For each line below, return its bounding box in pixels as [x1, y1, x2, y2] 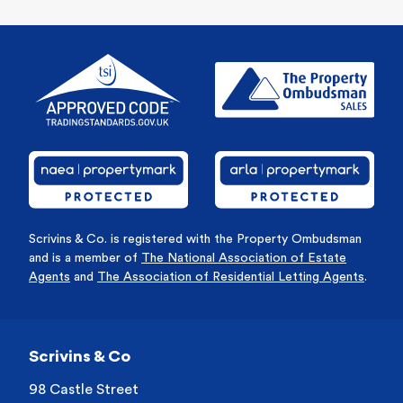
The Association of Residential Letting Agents [97, 271, 364, 284]
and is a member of [29, 252, 141, 265]
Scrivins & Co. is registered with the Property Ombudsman [29, 233, 362, 246]
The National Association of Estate [141, 252, 346, 265]
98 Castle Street [29, 382, 139, 398]
